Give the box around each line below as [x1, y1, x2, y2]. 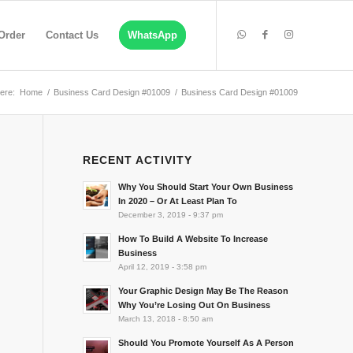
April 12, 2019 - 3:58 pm [118, 262, 207, 271]
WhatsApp [128, 29, 177, 41]
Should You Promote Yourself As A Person [118, 338, 295, 347]
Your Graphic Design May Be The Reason [118, 286, 289, 295]
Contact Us [46, 29, 98, 41]
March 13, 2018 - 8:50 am [118, 314, 214, 323]
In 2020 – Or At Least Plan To [118, 196, 238, 206]
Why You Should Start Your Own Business [118, 182, 294, 191]
